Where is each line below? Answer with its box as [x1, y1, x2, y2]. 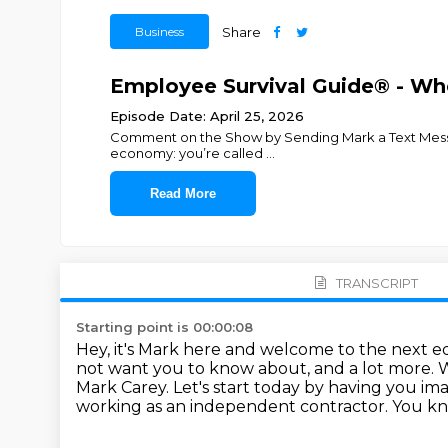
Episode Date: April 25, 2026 [109, 108, 304, 124]
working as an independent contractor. [76, 397, 392, 416]
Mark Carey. [76, 378, 173, 397]
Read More [149, 186, 216, 201]
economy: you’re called [109, 145, 266, 161]
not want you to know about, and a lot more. [76, 359, 438, 378]
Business [134, 24, 184, 39]
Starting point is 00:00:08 [76, 319, 253, 335]
